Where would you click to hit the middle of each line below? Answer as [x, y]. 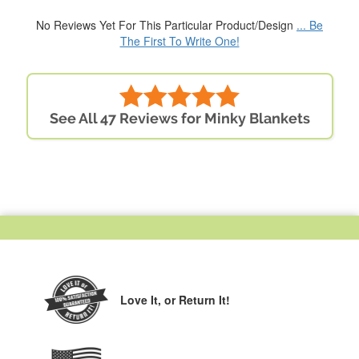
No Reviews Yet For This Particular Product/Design [166, 25]
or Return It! [197, 300]
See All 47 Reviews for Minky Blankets [179, 119]
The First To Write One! [179, 41]
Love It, [142, 300]
